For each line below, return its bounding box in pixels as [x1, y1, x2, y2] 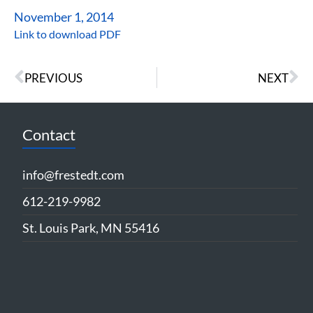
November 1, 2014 [14, 9, 114, 25]
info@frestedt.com [22, 167, 124, 183]
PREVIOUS [24, 70, 82, 85]
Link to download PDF [14, 27, 121, 41]
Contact [22, 125, 75, 145]
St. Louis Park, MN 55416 [22, 220, 159, 236]
